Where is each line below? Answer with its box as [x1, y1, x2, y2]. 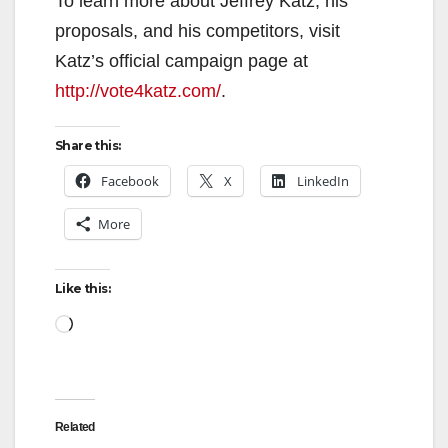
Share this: [55, 137, 121, 153]
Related [55, 419, 95, 434]
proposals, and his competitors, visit [55, 20, 340, 41]
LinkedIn [297, 171, 349, 190]
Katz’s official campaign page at [55, 50, 308, 71]
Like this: [55, 280, 110, 296]
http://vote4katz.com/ [55, 80, 221, 101]
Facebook [101, 171, 159, 190]
